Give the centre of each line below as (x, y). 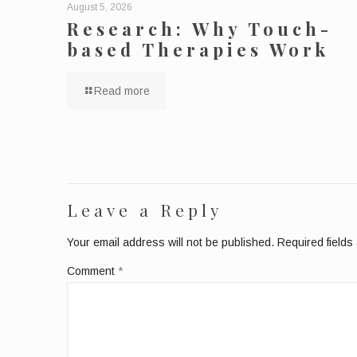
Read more (122, 90)
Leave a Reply (145, 209)
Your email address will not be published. (171, 242)
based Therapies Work (198, 49)
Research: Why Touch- (200, 28)
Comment (92, 271)
